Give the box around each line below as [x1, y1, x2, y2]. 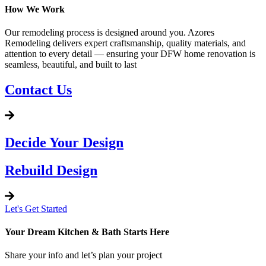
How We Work [5, 4, 65, 14]
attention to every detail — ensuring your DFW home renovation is [5, 48, 255, 59]
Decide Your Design [5, 134, 123, 150]
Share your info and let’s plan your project [5, 250, 162, 261]
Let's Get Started [5, 203, 67, 214]
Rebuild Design [5, 162, 97, 178]
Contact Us [5, 81, 72, 97]
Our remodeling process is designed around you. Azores [5, 27, 214, 37]
